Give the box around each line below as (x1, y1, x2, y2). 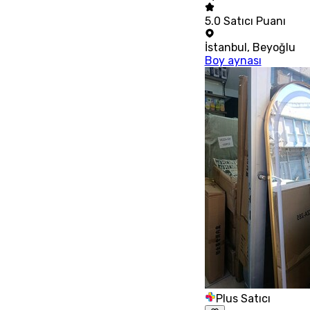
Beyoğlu (252, 41, 295, 55)
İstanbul (204, 41, 247, 55)
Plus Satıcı (215, 292, 271, 306)
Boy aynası (204, 54, 262, 68)
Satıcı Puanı (223, 15, 286, 28)
